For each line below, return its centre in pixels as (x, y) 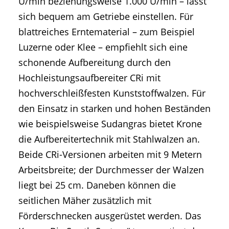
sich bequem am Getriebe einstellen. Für (106, 17)
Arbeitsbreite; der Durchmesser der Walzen (111, 170)
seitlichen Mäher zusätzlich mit (85, 201)
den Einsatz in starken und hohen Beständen (114, 109)
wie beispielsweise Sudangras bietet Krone (110, 124)
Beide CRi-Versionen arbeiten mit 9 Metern (110, 155)
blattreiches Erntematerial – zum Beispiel (107, 32)
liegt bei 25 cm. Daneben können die (97, 185)
